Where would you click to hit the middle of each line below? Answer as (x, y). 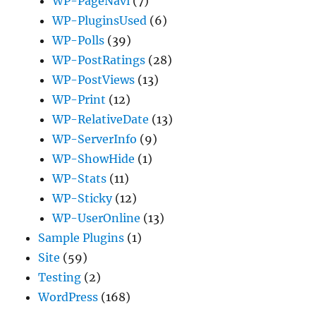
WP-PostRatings (99, 60)
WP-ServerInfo (95, 139)
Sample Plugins (81, 238)
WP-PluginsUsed (100, 20)
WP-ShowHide (94, 159)
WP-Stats (80, 178)
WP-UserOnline (97, 218)
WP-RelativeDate (101, 119)
